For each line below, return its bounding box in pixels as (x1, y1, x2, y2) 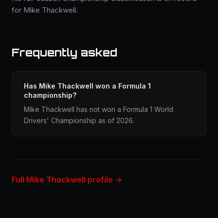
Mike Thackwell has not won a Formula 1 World (24, 105, 173, 113)
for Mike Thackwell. (12, 5, 78, 15)
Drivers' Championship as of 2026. (24, 116, 134, 125)
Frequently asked (12, 46, 117, 59)
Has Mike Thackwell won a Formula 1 (24, 82, 151, 90)
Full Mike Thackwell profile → (12, 175, 122, 184)
